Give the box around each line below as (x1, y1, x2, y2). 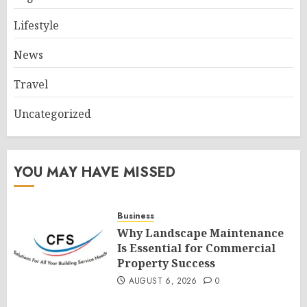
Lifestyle (14, 17, 59, 33)
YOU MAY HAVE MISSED (14, 162, 175, 182)
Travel (14, 76, 48, 92)
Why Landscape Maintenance (117, 225, 284, 241)
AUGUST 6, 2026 (128, 274, 197, 287)
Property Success (117, 255, 215, 271)
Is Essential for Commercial (117, 240, 275, 256)
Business (117, 209, 154, 222)
